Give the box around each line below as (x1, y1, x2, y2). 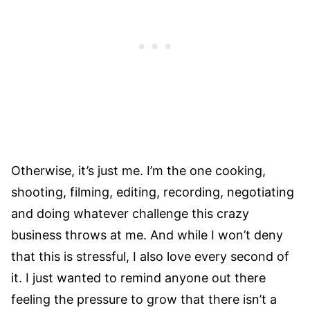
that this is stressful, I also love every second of (11, 249, 289, 264)
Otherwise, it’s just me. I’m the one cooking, (11, 163, 266, 179)
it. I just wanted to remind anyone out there (11, 271, 266, 286)
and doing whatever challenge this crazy (11, 206, 249, 221)
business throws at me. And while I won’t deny (11, 228, 283, 243)
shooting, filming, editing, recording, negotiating (11, 185, 294, 200)
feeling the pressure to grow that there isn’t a (11, 292, 277, 307)
